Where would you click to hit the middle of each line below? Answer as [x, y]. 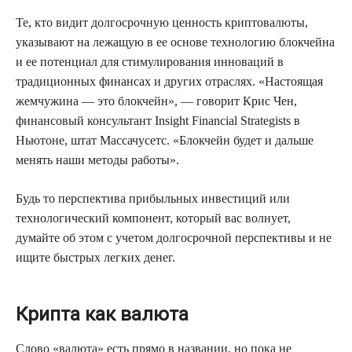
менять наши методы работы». [97, 159]
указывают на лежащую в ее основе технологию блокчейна [175, 42]
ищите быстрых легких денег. [95, 257]
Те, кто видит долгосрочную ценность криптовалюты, [162, 22]
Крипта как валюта [102, 315]
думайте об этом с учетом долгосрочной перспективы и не [174, 237]
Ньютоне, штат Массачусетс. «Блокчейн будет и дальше [165, 140]
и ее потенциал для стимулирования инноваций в [150, 61]
